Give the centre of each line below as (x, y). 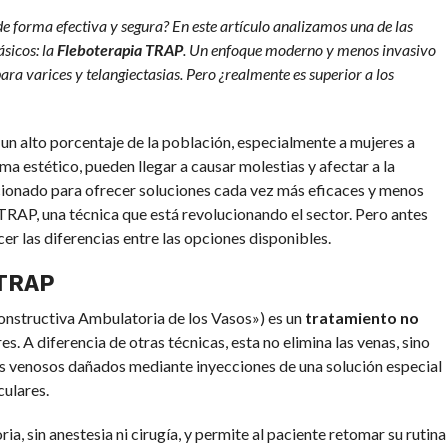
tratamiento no (361, 318)
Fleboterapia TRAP (119, 50)
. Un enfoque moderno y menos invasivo (309, 50)
